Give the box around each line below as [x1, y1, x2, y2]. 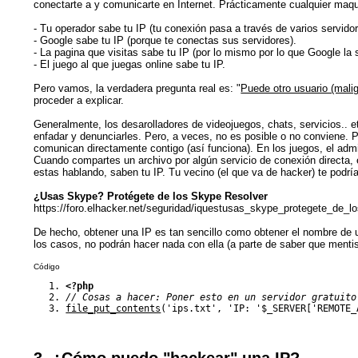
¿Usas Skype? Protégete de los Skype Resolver [34, 189, 268, 202]
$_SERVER [261, 302, 307, 314]
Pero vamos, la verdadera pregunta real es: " [34, 82, 241, 94]
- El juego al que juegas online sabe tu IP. [34, 58, 226, 70]
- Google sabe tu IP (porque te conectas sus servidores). [34, 34, 297, 46]
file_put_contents [66, 302, 161, 314]
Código [34, 261, 61, 271]
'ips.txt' [166, 302, 217, 314]
